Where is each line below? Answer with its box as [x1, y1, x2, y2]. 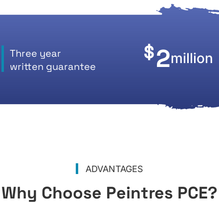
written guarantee [9, 60, 96, 73]
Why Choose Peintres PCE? [1, 182, 218, 203]
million [171, 49, 213, 66]
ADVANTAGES [86, 163, 143, 174]
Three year [9, 47, 61, 60]
